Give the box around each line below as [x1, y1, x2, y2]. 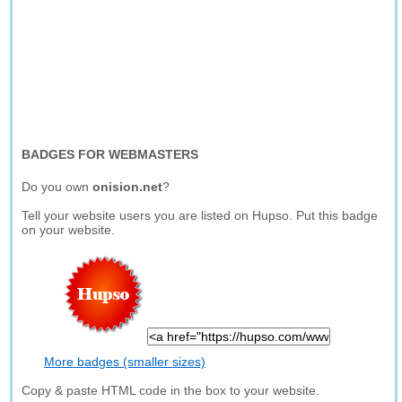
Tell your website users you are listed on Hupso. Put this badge [22, 208, 379, 223]
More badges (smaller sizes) [44, 354, 206, 369]
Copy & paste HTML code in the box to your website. [22, 383, 320, 398]
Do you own [22, 179, 93, 194]
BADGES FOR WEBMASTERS [22, 147, 199, 162]
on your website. [22, 223, 116, 237]
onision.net [92, 179, 163, 194]
